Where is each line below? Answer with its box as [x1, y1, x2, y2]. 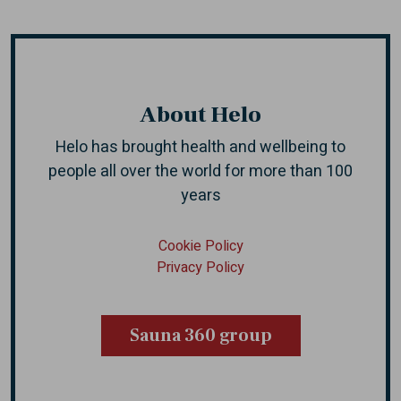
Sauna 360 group [129, 324, 272, 348]
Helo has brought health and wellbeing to [55, 135, 346, 160]
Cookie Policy [158, 235, 243, 258]
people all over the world [48, 159, 225, 184]
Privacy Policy [157, 257, 244, 279]
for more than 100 [225, 159, 353, 184]
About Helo [140, 100, 261, 130]
